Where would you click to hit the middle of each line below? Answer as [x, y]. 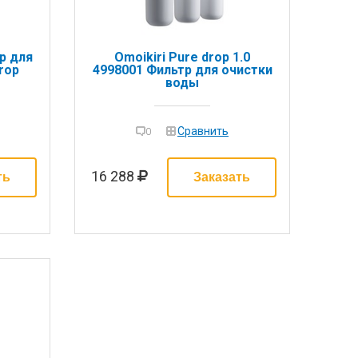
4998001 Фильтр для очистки [182, 70]
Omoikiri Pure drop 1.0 [182, 57]
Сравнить [203, 131]
